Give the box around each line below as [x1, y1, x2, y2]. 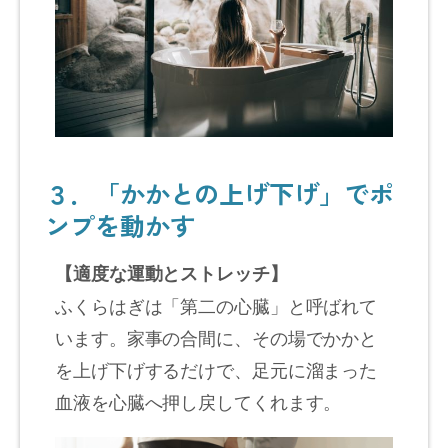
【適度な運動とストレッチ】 [55, 259, 288, 286]
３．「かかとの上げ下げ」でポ [45, 174, 394, 211]
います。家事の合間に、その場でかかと [55, 323, 378, 350]
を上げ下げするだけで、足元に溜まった [55, 355, 378, 382]
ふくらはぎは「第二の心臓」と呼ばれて [55, 291, 378, 318]
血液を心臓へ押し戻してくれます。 [55, 387, 342, 414]
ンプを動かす [45, 206, 195, 243]
